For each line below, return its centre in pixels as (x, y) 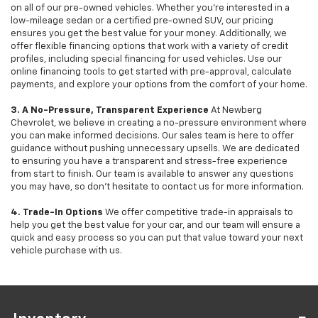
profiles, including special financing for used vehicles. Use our (146, 60)
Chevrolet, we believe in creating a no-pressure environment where (159, 124)
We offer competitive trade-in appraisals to (198, 213)
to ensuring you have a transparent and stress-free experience (149, 162)
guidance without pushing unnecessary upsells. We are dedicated (155, 149)
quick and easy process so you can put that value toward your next (157, 238)
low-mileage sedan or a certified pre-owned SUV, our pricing (142, 21)
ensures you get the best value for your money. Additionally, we (149, 34)
